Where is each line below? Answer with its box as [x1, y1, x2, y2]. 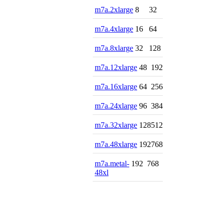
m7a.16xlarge [95, 82, 137, 91]
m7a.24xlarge [95, 102, 137, 110]
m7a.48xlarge [95, 140, 137, 149]
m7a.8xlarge [95, 44, 133, 53]
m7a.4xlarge [95, 25, 133, 34]
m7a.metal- [95, 159, 129, 168]
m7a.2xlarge [95, 5, 133, 14]
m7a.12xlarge [95, 63, 137, 72]
